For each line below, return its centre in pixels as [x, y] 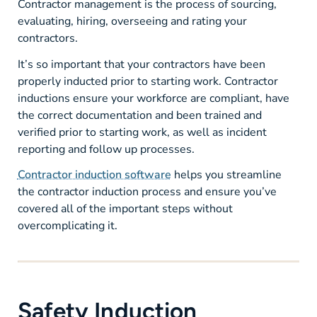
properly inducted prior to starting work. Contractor [148, 81]
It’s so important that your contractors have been [141, 64]
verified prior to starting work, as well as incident [142, 132]
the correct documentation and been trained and [139, 115]
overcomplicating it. [67, 225]
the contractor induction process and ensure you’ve [147, 191]
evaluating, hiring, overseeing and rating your [132, 22]
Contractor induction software [94, 174]
